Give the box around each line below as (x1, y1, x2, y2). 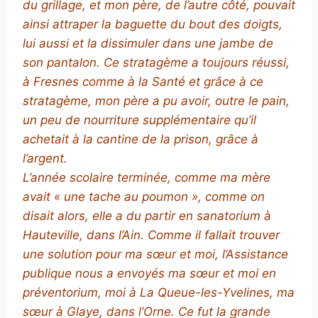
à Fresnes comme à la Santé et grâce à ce (23, 75, 263, 89)
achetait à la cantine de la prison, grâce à (23, 132, 258, 147)
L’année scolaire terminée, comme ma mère (23, 170, 270, 185)
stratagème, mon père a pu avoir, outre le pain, (23, 94, 290, 109)
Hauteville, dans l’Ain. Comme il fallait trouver (23, 228, 280, 243)
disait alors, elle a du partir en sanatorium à (23, 209, 271, 224)
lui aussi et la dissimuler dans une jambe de (23, 36, 273, 51)
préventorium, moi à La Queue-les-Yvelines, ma (23, 285, 295, 300)
